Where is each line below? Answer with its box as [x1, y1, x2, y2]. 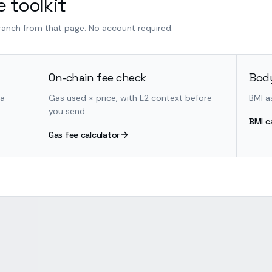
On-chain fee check [49, 70, 146, 84]
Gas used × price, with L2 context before [49, 92, 212, 103]
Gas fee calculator [49, 129, 120, 140]
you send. [49, 106, 87, 117]
